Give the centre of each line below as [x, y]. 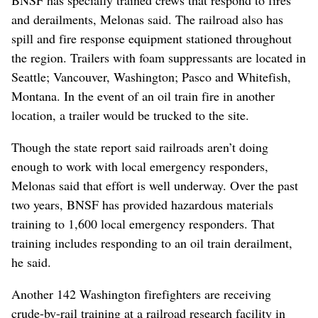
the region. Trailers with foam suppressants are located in [159, 58]
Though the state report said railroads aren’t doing [140, 147]
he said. [31, 262]
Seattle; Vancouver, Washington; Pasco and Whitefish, [151, 77]
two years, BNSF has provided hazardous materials [142, 205]
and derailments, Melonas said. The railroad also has [147, 20]
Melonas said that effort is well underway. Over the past [155, 186]
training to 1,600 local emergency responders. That [143, 224]
